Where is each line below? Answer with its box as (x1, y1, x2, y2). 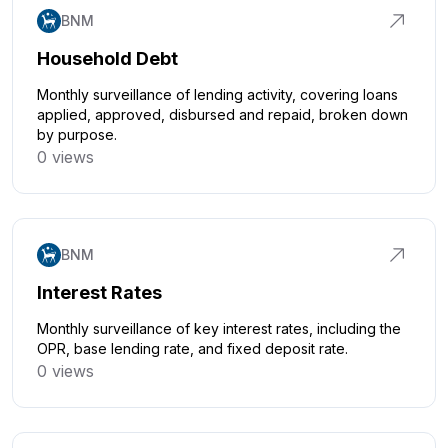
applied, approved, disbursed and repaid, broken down (37, 106, 408, 123)
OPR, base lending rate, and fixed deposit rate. (37, 340, 348, 357)
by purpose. (37, 126, 117, 143)
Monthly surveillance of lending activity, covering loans (37, 86, 398, 103)
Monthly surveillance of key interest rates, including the (37, 320, 401, 337)
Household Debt (37, 48, 178, 69)
